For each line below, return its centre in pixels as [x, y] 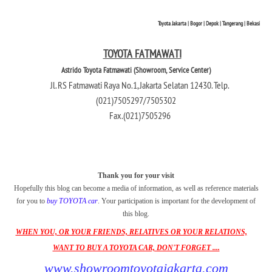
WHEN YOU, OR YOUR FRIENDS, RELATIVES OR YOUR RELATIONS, [131, 232]
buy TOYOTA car [72, 201]
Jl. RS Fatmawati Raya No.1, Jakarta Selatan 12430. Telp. [140, 85]
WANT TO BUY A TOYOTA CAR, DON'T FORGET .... [136, 247]
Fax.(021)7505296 [136, 115]
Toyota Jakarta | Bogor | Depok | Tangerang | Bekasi [209, 23]
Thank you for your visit [136, 175]
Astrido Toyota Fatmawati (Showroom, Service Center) [136, 70]
